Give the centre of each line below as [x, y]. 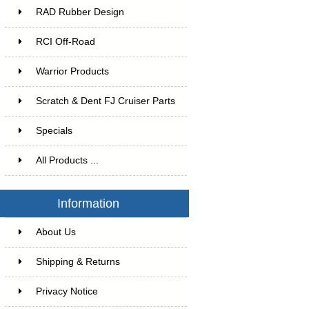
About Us [56, 232]
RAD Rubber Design [80, 12]
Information [88, 203]
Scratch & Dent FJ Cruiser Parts [105, 101]
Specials [54, 130]
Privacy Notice [67, 291]
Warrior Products [72, 71]
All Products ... [67, 160]
